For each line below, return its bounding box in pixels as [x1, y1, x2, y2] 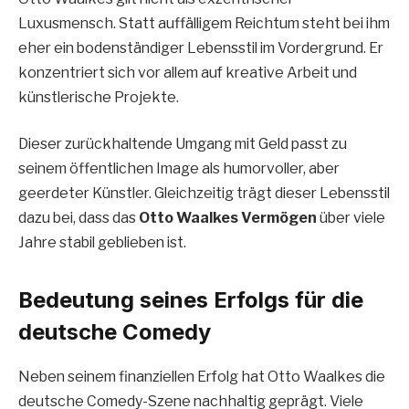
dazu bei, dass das [18, 209, 139, 227]
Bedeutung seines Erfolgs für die [18, 287, 363, 314]
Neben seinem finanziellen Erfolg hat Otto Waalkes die [18, 368, 385, 386]
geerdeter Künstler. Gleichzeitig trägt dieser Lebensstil [18, 184, 390, 203]
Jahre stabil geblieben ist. [18, 234, 186, 252]
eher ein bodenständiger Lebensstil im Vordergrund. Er [18, 38, 383, 57]
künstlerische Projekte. [18, 88, 179, 106]
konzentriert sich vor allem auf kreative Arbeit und [18, 63, 357, 81]
